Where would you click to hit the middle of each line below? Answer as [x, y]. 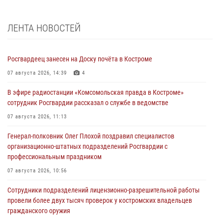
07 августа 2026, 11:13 [37, 116]
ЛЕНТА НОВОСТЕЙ [44, 28]
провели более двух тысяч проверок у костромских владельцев [100, 200]
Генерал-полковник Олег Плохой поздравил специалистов [91, 136]
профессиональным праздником [55, 156]
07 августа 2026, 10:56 [37, 170]
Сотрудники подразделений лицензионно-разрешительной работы [104, 190]
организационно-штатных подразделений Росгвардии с [87, 146]
